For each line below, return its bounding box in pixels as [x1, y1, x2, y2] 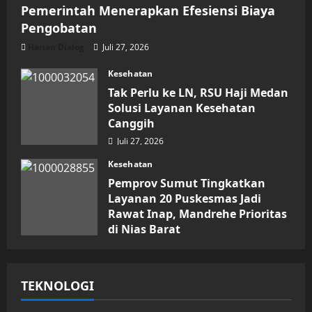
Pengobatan [21, 19, 97, 36]
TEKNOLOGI [21, 276, 94, 294]
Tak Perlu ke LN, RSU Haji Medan [108, 84, 288, 100]
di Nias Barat [108, 221, 180, 237]
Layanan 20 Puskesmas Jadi [108, 190, 261, 206]
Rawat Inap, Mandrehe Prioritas [108, 205, 287, 221]
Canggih [108, 115, 155, 131]
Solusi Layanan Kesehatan [108, 100, 256, 116]
